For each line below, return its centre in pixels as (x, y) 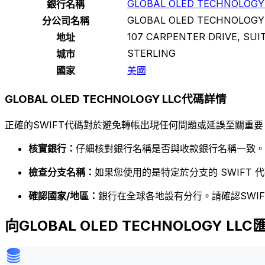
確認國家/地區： (63, 195)
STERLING (151, 54)
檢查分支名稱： (62, 172)
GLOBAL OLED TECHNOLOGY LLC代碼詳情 (116, 99)
